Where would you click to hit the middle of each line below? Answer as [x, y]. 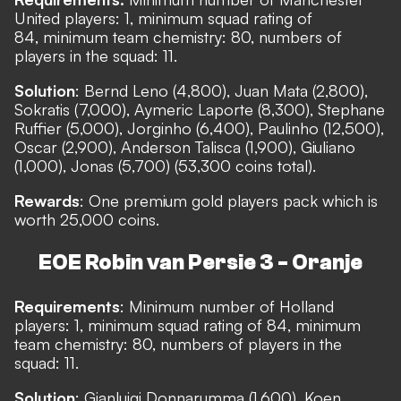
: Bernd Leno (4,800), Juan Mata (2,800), [222, 90]
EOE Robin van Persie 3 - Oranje [200, 263]
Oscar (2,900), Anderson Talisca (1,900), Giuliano [185, 147]
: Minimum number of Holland [227, 306]
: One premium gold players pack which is [229, 200]
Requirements [67, 306]
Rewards [47, 200]
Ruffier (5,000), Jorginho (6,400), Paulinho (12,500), [199, 128]
